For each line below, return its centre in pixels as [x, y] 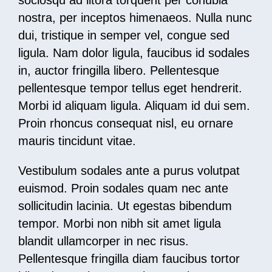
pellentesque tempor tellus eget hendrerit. [130, 88]
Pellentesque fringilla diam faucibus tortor [129, 259]
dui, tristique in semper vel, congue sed [124, 36]
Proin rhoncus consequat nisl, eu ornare [126, 124]
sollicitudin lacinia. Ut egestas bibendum [125, 206]
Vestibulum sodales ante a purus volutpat [129, 171]
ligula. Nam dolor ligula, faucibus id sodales [134, 53]
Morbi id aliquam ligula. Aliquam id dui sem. [134, 106]
